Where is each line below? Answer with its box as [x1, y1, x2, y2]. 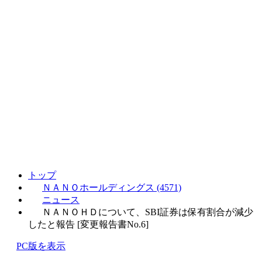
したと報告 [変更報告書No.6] [28, 219, 149, 229]
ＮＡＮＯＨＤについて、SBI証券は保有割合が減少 [42, 206, 253, 217]
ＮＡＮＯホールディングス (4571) [42, 182, 181, 192]
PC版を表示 [16, 240, 65, 251]
